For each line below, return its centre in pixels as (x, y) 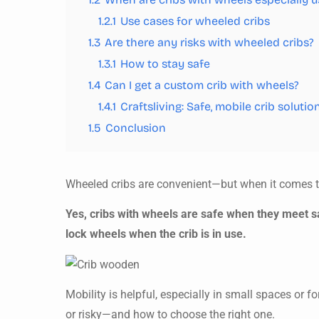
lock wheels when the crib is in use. (156, 234)
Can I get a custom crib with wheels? (202, 85)
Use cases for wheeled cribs (195, 21)
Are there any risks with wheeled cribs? (209, 42)
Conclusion (136, 128)
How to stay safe (165, 64)
